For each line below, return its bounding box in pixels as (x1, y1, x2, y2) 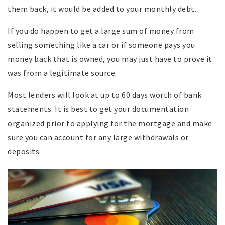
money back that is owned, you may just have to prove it (8, 54, 212, 64)
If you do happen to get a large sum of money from (8, 26, 194, 36)
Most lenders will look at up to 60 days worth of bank (8, 90, 202, 100)
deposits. (8, 146, 41, 157)
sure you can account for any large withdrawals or (8, 132, 189, 143)
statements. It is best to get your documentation (8, 104, 189, 115)
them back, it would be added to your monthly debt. (8, 4, 196, 14)
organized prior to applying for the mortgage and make (8, 118, 212, 129)
